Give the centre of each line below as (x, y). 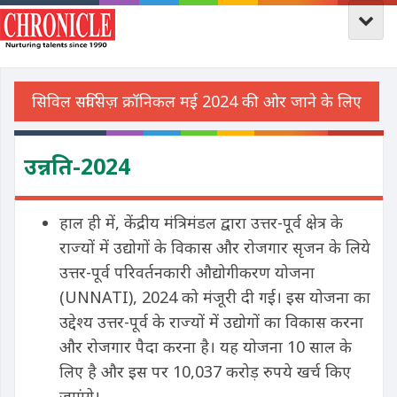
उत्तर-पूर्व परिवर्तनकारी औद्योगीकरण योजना (187, 272)
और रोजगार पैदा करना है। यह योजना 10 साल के (206, 346)
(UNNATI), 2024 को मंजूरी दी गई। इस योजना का (215, 297)
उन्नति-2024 (77, 166)
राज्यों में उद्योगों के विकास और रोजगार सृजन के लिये (215, 247)
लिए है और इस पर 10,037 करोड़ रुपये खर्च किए (205, 371)
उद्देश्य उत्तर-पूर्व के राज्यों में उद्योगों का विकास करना (211, 322)
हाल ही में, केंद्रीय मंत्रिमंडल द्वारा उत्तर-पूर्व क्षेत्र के (201, 222)
